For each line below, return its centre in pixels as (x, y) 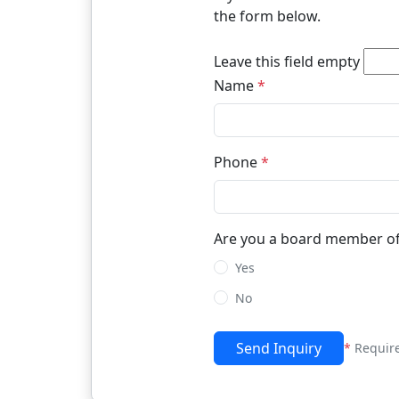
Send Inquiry (278, 348)
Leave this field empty (286, 61)
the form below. (267, 16)
